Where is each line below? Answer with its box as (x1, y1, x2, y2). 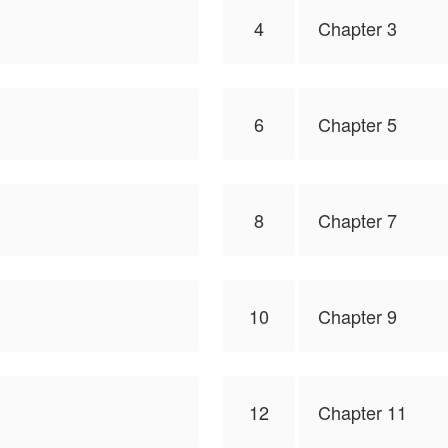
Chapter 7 (318, 207, 397, 233)
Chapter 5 (318, 111, 397, 137)
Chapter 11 (318, 399, 407, 425)
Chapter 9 (318, 303, 397, 329)
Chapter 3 (318, 15, 397, 41)
